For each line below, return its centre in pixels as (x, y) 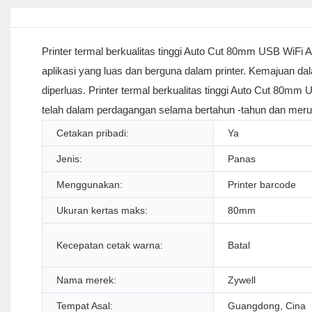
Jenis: (69, 159)
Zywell (242, 280)
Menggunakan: (89, 185)
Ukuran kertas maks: (102, 211)
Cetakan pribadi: (93, 133)
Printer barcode (262, 185)
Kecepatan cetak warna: (110, 245)
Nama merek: (86, 280)
